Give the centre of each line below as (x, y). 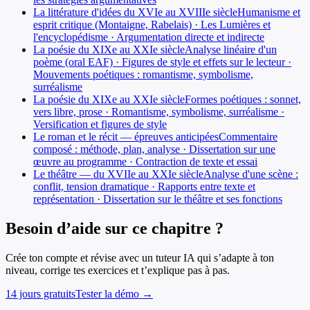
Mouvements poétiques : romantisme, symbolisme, (143, 74)
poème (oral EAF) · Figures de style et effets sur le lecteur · (162, 62)
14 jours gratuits (40, 293)
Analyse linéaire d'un (231, 49)
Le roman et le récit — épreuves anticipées (126, 136)
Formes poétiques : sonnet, (243, 99)
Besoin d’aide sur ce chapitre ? (115, 228)
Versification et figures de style (100, 124)
